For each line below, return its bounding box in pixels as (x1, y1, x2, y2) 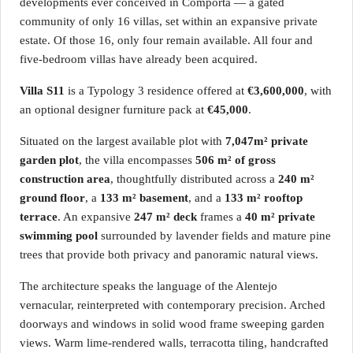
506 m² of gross (195, 154, 276, 166)
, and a (188, 191, 225, 204)
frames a (197, 210, 245, 223)
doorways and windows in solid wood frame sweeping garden (20, 318, 325, 330)
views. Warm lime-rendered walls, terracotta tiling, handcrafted (20, 336, 329, 349)
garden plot (20, 154, 79, 166)
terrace (20, 210, 58, 223)
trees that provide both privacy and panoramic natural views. (20, 248, 318, 261)
